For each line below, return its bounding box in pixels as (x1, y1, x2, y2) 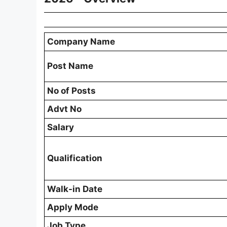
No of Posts (47, 86, 96, 96)
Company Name (47, 36, 115, 47)
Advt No (47, 104, 82, 115)
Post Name (47, 61, 93, 71)
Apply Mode (47, 202, 98, 213)
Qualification (47, 153, 102, 164)
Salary (47, 122, 74, 133)
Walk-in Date (47, 184, 102, 195)
